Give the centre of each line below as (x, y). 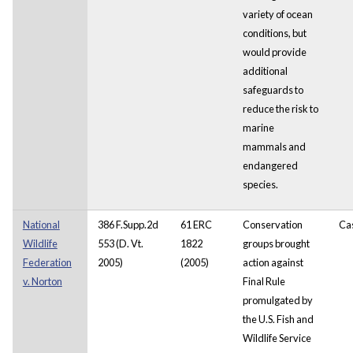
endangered (270, 165)
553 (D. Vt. (120, 243)
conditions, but (274, 33)
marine (258, 127)
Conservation (272, 224)
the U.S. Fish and (278, 319)
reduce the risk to (280, 108)
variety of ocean (277, 14)
